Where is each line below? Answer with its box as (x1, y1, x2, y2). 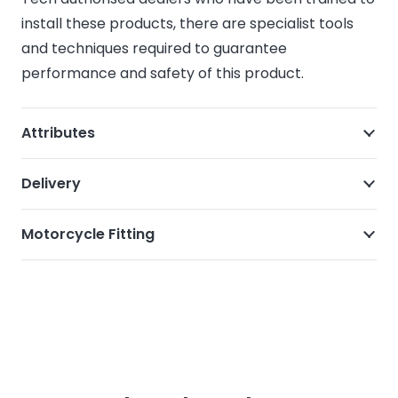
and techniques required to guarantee (21, 38, 287, 59)
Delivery (21, 173, 81, 194)
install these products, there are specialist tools (21, 13, 354, 34)
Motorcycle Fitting (21, 224, 155, 244)
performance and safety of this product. (21, 63, 304, 84)
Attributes (21, 123, 95, 143)
